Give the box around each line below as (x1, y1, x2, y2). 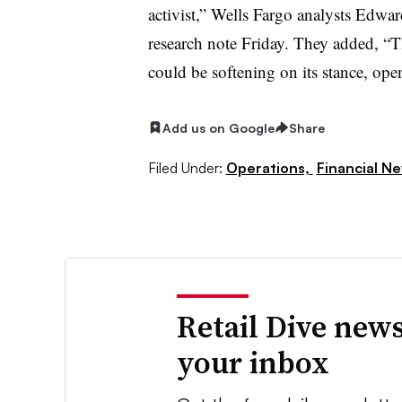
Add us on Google (162, 119, 275, 135)
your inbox (177, 342, 330, 384)
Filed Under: (147, 159, 223, 178)
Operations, (225, 159, 313, 178)
